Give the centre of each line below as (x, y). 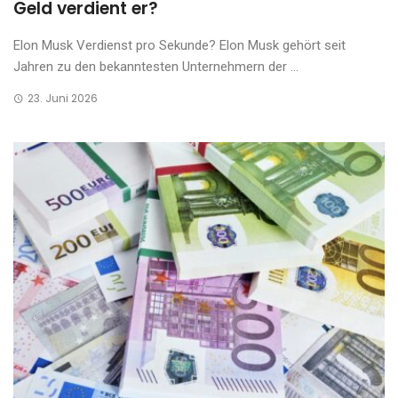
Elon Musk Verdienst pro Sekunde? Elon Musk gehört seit (179, 45)
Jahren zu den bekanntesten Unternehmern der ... (156, 67)
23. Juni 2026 (62, 98)
